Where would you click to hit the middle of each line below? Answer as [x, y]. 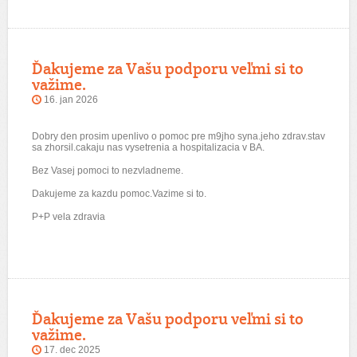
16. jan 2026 [71, 100]
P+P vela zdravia [69, 217]
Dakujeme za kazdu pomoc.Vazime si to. [119, 194]
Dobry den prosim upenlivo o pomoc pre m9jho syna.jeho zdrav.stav [178, 136]
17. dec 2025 [72, 350]
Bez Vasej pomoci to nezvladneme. [108, 171]
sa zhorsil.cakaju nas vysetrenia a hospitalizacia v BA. [148, 147]
